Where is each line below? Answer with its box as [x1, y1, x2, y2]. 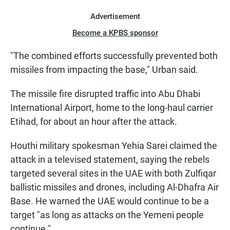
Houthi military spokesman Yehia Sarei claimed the [10, 140, 217, 151]
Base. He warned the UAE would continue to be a [10, 196, 209, 207]
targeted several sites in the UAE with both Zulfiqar [10, 168, 216, 179]
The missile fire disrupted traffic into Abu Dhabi [10, 88, 200, 100]
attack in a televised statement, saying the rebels [10, 154, 209, 165]
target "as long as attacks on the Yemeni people [10, 209, 204, 221]
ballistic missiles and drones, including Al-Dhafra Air [10, 182, 219, 193]
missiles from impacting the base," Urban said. [10, 64, 198, 75]
